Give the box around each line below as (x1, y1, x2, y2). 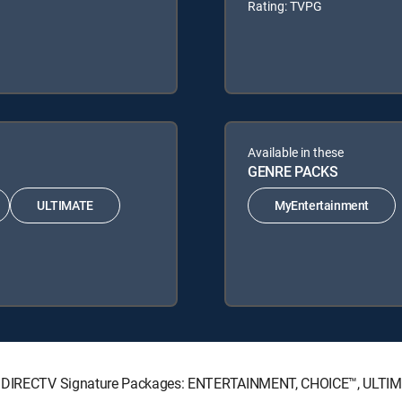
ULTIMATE (37, 197, 93, 214)
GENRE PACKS (248, 161, 338, 181)
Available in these (248, 143, 344, 161)
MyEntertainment (275, 197, 369, 214)
